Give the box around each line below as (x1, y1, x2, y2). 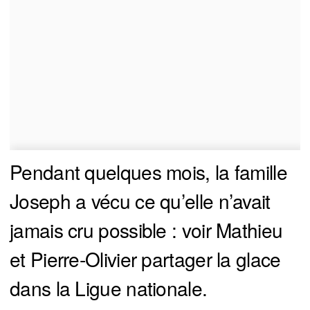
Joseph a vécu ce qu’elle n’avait (10, 187, 271, 215)
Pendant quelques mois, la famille (10, 158, 287, 186)
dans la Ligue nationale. (10, 274, 208, 302)
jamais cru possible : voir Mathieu (10, 216, 283, 244)
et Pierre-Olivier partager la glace (10, 245, 281, 273)
